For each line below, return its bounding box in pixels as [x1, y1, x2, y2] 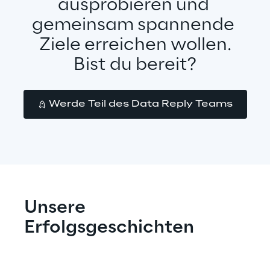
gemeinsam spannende [32, 16, 238, 35]
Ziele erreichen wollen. [39, 36, 231, 55]
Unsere [24, 198, 89, 218]
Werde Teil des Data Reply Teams [48, 99, 233, 109]
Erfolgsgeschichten [24, 218, 194, 238]
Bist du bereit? [74, 55, 196, 75]
